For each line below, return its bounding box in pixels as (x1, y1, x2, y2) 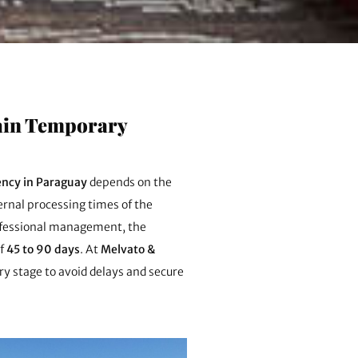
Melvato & (101, 241, 155, 257)
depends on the (87, 174, 172, 189)
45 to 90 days (6, 241, 80, 257)
